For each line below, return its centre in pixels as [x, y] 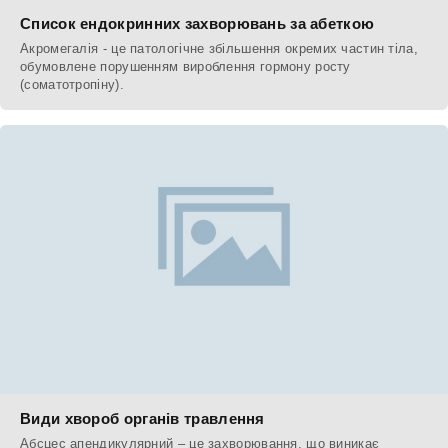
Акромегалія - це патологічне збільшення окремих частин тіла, [219, 49]
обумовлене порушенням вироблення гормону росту [185, 67]
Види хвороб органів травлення [142, 419]
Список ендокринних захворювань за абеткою [197, 24]
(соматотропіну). [72, 85]
